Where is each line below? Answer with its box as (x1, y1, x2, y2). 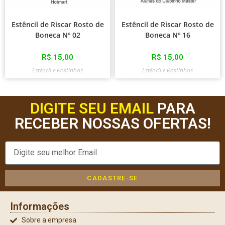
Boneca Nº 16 (145, 30, 190, 40)
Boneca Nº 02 (35, 30, 80, 40)
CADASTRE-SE (87, 174, 138, 182)
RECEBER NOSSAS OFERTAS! (14, 114, 211, 132)
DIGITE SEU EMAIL (30, 99, 154, 117)
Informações (10, 200, 69, 212)
